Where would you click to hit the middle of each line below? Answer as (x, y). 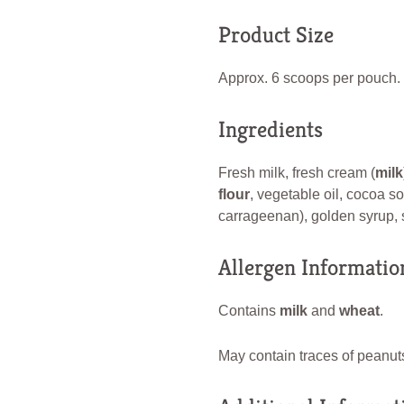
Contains (248, 310)
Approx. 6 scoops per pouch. (309, 78)
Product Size (275, 35)
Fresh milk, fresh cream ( (296, 172)
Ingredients (270, 129)
